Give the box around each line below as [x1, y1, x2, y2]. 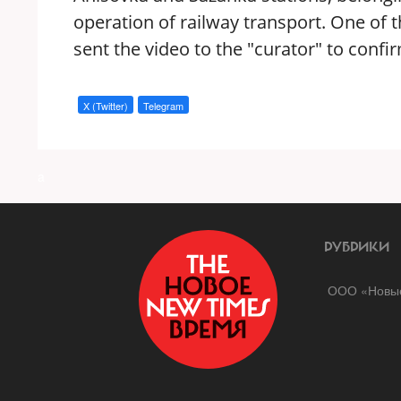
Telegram [143, 98, 183, 113]
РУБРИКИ [324, 238, 389, 256]
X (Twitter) [83, 98, 128, 113]
